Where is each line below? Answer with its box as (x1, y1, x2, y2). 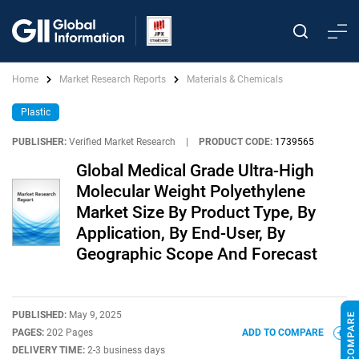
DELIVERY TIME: (12, 345, 87, 356)
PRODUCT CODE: (199, 136, 272, 147)
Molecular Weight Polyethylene (76, 182, 305, 201)
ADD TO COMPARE (242, 327, 326, 338)
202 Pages (46, 327, 93, 338)
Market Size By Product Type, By (76, 203, 316, 222)
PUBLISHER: (12, 136, 67, 147)
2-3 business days (87, 345, 165, 356)
